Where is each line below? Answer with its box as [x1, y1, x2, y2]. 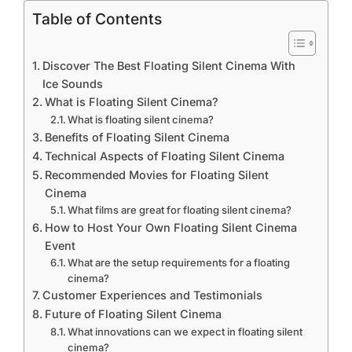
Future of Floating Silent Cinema [44, 307, 222, 321]
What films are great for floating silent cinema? [68, 203, 292, 216]
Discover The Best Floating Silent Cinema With [42, 59, 295, 72]
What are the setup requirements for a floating [68, 256, 291, 269]
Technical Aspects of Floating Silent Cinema [44, 149, 284, 163]
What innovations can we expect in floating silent [68, 325, 303, 338]
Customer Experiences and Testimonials [42, 288, 262, 302]
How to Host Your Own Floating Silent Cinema [44, 221, 297, 234]
